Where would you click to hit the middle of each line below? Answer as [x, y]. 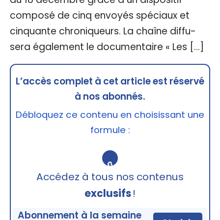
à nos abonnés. [110, 96]
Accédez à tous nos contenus [110, 177]
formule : [110, 130]
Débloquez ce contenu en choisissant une [110, 114]
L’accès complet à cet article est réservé [110, 81]
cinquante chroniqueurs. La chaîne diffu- [103, 31]
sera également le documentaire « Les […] [107, 47]
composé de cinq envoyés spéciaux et [100, 15]
